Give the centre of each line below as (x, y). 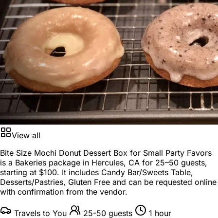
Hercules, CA (116, 162)
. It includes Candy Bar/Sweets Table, (125, 172)
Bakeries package (48, 162)
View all (26, 135)
